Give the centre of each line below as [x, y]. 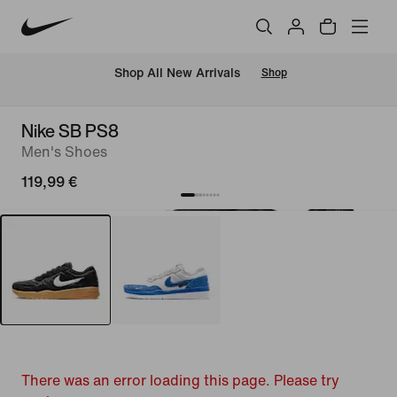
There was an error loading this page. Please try [180, 381]
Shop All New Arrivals [177, 74]
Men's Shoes [64, 152]
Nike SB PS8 [70, 131]
